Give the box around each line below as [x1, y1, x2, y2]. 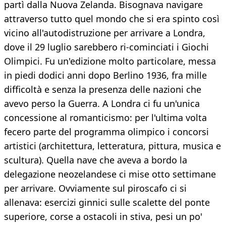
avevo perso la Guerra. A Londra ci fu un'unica [4, 97, 200, 110]
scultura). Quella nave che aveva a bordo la [4, 154, 187, 166]
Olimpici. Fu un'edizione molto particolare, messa [4, 55, 216, 68]
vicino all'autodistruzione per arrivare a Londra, [4, 27, 205, 39]
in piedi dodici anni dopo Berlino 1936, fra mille [4, 69, 207, 82]
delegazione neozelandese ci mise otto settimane [4, 168, 216, 181]
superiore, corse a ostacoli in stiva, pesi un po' [4, 210, 202, 223]
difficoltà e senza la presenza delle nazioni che [4, 83, 201, 96]
